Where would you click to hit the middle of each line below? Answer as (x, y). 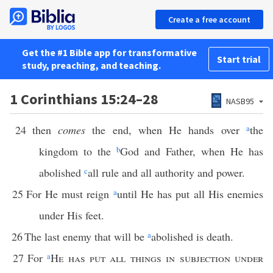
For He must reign (69, 194)
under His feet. (72, 215)
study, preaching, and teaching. (91, 65)
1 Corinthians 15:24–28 (84, 99)
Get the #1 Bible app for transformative (109, 52)
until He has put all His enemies (190, 194)
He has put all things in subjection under (157, 258)
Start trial (239, 59)
